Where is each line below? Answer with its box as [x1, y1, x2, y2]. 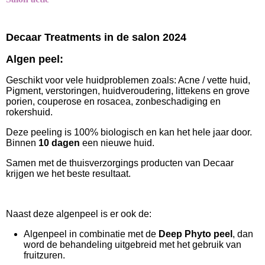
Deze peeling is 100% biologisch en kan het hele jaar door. [6, 127, 252, 138]
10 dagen [36, 138, 80, 148]
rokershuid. [6, 107, 53, 118]
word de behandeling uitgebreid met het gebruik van [24, 240, 241, 250]
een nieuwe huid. [80, 138, 154, 148]
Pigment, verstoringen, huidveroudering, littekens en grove [6, 86, 250, 96]
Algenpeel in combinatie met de [24, 229, 159, 240]
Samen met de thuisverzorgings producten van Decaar [6, 158, 234, 169]
